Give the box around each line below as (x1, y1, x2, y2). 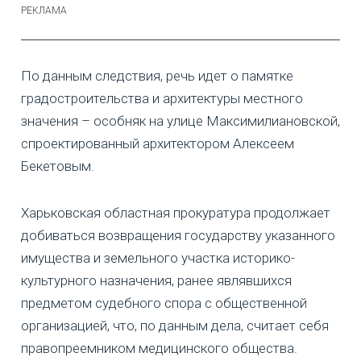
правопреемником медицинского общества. (21, 340, 297, 357)
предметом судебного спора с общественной (21, 295, 307, 312)
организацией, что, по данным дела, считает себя (21, 317, 329, 334)
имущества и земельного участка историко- (21, 250, 295, 267)
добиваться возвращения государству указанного (21, 227, 335, 244)
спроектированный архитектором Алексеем (21, 135, 294, 152)
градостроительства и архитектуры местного (21, 90, 303, 107)
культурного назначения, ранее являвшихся (21, 272, 292, 289)
